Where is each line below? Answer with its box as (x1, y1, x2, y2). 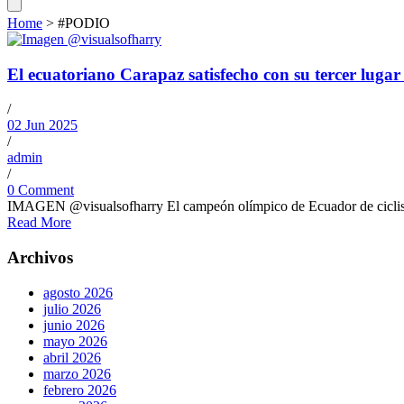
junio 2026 (43, 317, 105, 333)
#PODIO (58, 15, 110, 31)
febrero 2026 (43, 381, 116, 398)
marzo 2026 (43, 365, 111, 381)
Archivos (7, 248, 73, 268)
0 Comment (7, 182, 74, 198)
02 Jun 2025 (7, 117, 78, 133)
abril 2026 (43, 349, 101, 365)
